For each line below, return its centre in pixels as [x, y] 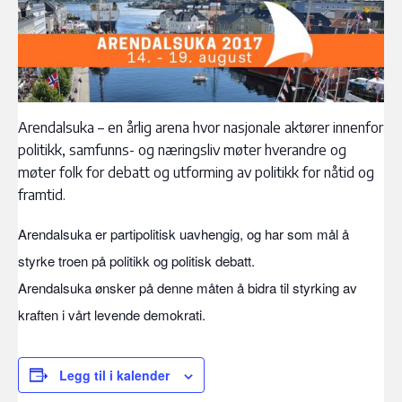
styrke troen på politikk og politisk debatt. [136, 260]
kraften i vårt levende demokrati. [112, 314]
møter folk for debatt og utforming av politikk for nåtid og [196, 172]
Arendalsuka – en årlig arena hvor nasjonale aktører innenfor [201, 127]
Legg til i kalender [114, 375]
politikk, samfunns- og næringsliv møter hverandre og [182, 149]
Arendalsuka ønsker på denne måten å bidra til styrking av [188, 287]
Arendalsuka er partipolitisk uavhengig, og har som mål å [184, 233]
